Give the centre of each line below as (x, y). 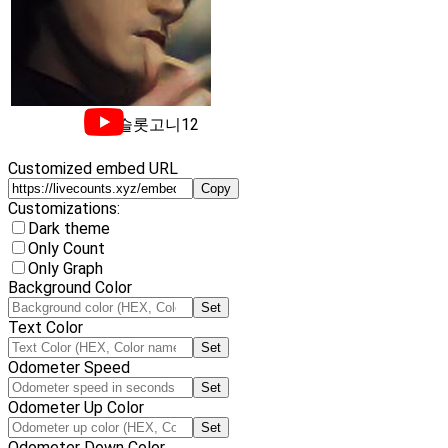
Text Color (45, 327)
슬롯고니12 (158, 124)
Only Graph (65, 268)
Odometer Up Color (76, 407)
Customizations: (64, 208)
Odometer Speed (69, 367)
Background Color (70, 287)
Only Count (66, 248)
